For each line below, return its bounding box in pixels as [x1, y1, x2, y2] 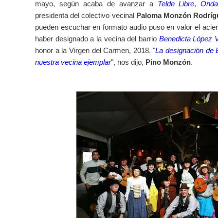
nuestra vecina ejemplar [35, 57, 111, 66]
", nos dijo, [111, 57, 145, 66]
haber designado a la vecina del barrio [35, 34, 159, 43]
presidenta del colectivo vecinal [35, 11, 136, 19]
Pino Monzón [145, 57, 191, 66]
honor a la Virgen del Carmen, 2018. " [35, 46, 156, 54]
